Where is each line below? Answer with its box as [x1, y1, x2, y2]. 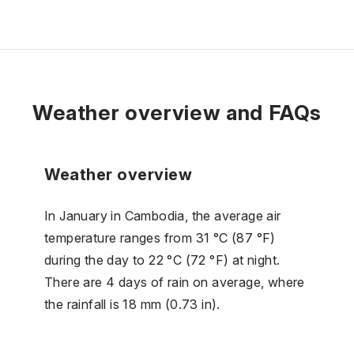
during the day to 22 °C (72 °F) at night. [44, 251, 281, 268]
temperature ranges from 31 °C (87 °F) [44, 229, 276, 246]
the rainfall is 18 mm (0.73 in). [44, 296, 220, 312]
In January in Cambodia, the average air [44, 207, 281, 224]
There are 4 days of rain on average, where [44, 273, 305, 290]
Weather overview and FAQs [32, 100, 322, 125]
